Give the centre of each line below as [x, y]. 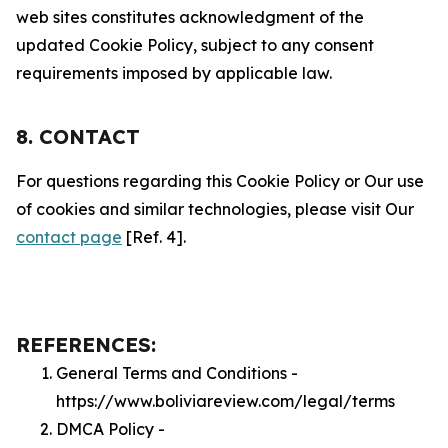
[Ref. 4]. [154, 237]
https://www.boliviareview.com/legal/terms [225, 401]
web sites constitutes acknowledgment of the [190, 17]
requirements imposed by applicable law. [174, 73]
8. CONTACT [78, 136]
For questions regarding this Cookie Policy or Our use [220, 181]
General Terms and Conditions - [177, 373]
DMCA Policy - [110, 429]
